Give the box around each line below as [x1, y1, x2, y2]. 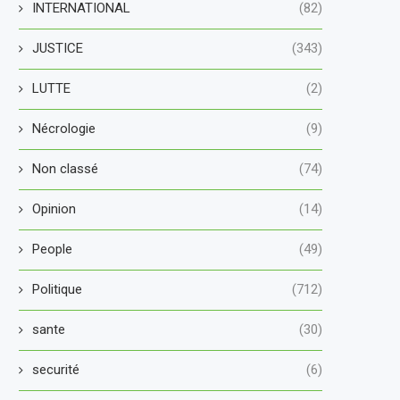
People [32, 240, 72, 257]
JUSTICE [32, 39, 83, 56]
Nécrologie [32, 120, 96, 137]
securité [32, 361, 79, 378]
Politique [32, 280, 82, 297]
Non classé [32, 160, 98, 177]
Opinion [32, 200, 76, 217]
